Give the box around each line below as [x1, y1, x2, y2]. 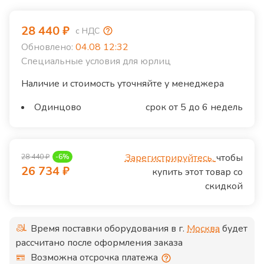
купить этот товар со [151, 166, 243, 179]
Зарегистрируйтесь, [124, 151, 214, 165]
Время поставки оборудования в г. [31, 222, 187, 236]
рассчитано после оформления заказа [15, 236, 183, 250]
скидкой [204, 180, 243, 193]
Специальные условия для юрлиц [21, 55, 171, 68]
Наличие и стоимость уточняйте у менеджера [21, 77, 224, 91]
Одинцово [34, 101, 81, 114]
